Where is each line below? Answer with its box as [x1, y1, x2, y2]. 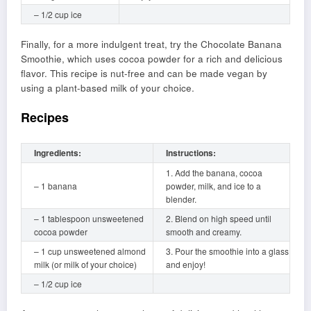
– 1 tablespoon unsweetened [34, 212, 144, 224]
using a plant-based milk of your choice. [21, 81, 194, 94]
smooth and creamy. [166, 225, 242, 237]
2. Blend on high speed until [166, 212, 271, 224]
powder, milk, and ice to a [166, 179, 261, 192]
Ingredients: [34, 146, 81, 159]
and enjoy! [166, 258, 205, 270]
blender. [166, 192, 196, 205]
